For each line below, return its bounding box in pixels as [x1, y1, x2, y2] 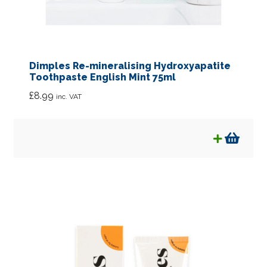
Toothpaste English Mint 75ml [29, 72, 176, 83]
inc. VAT [55, 92, 82, 101]
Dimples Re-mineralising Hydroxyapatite [29, 60, 231, 72]
